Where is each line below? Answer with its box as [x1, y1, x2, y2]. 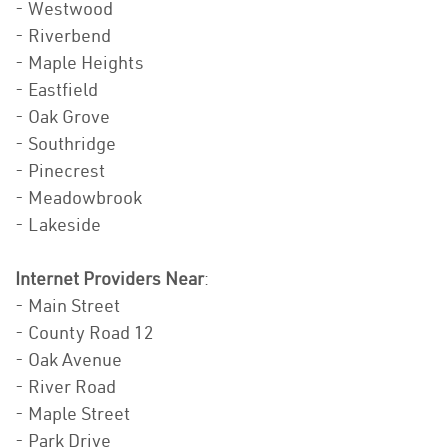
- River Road [15, 375, 116, 399]
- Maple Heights [15, 51, 144, 75]
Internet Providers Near [15, 267, 204, 291]
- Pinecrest [15, 159, 105, 183]
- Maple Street [15, 402, 130, 426]
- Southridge [15, 132, 116, 156]
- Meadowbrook [15, 186, 142, 210]
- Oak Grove [15, 105, 110, 129]
